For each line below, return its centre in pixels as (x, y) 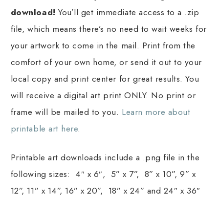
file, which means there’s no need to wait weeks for (109, 29)
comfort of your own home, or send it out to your (106, 62)
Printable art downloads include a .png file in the (105, 158)
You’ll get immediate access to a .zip (129, 12)
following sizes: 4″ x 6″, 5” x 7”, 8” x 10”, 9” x (103, 174)
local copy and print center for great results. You (105, 79)
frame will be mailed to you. (66, 112)
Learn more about (156, 112)
